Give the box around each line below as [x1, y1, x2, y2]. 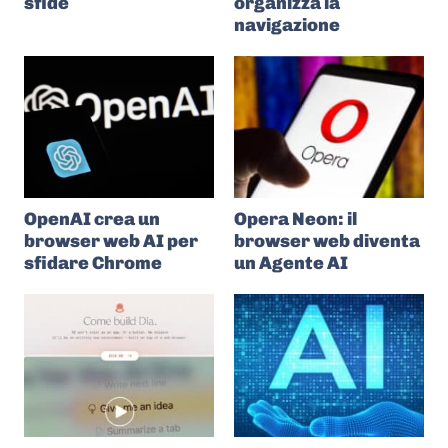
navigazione [234, 13, 340, 36]
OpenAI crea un [24, 208, 160, 230]
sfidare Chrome [24, 252, 162, 274]
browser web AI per [24, 230, 198, 252]
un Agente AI [234, 252, 348, 274]
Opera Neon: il [234, 208, 357, 230]
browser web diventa [234, 230, 420, 252]
